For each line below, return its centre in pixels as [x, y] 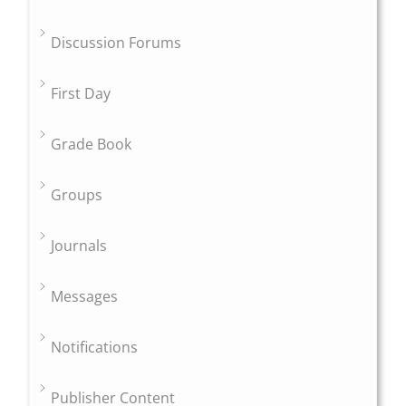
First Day [81, 94]
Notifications [95, 348]
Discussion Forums [116, 43]
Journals [79, 246]
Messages [85, 297]
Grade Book [92, 145]
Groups [77, 195]
